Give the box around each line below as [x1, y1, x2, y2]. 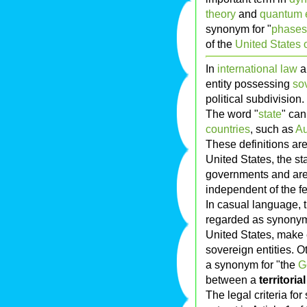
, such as [250, 123, 295, 136]
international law [217, 62, 297, 75]
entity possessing [206, 77, 293, 90]
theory [206, 8, 236, 21]
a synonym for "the [206, 258, 298, 271]
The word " [206, 108, 258, 121]
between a [206, 273, 259, 286]
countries [206, 123, 250, 136]
